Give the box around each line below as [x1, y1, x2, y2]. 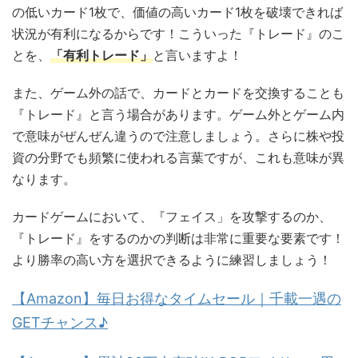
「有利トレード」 [50, 46, 153, 63]
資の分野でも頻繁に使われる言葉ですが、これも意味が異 [12, 149, 344, 165]
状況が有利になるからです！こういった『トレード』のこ [12, 25, 344, 42]
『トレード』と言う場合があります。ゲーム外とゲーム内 [12, 105, 344, 122]
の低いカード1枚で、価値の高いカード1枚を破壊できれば [12, 3, 343, 20]
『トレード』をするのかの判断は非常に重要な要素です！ [12, 229, 344, 246]
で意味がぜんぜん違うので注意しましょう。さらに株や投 [12, 127, 344, 144]
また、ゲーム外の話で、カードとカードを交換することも [12, 84, 344, 101]
